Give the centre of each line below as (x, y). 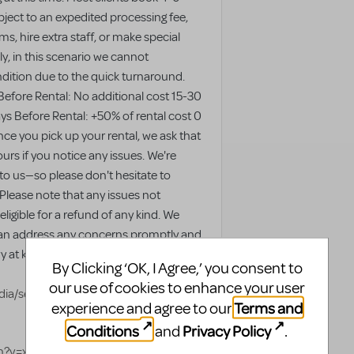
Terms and (268, 307)
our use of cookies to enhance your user (177, 288)
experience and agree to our (143, 308)
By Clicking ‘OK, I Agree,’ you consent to (177, 268)
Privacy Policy (227, 330)
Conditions (102, 330)
